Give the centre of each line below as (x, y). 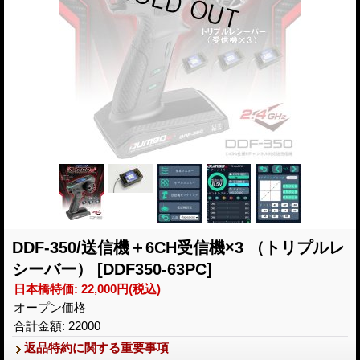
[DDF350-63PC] (155, 269)
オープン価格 (50, 307)
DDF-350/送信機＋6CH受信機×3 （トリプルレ (178, 247)
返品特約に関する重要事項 (96, 347)
